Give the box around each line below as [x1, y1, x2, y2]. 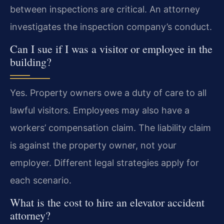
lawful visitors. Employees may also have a [10, 104, 189, 115]
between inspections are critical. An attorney [10, 3, 200, 14]
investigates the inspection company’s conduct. [10, 21, 212, 32]
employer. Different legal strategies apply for [10, 157, 199, 168]
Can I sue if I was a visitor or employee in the [10, 41, 212, 56]
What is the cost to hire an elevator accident [10, 195, 204, 210]
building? [10, 54, 51, 69]
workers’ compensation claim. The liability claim [10, 122, 211, 133]
